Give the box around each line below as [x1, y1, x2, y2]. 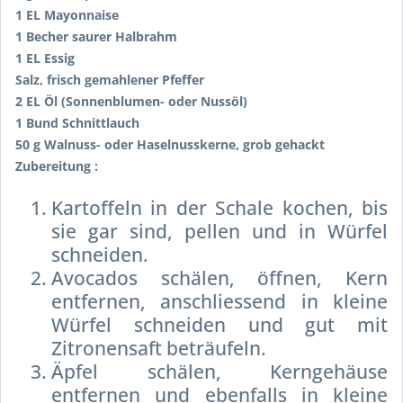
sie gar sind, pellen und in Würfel [51, 218, 388, 244]
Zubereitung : [15, 157, 98, 175]
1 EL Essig [15, 49, 75, 67]
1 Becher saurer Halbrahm [15, 27, 177, 45]
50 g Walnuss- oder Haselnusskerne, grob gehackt [15, 135, 325, 153]
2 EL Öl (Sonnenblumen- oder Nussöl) [15, 92, 247, 110]
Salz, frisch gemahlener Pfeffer [15, 70, 204, 88]
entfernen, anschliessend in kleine [51, 288, 388, 314]
